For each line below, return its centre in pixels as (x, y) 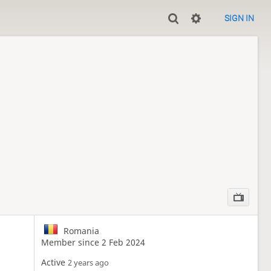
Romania (80, 231)
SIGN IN (239, 18)
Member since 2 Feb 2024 (93, 243)
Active (55, 263)
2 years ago (89, 263)
